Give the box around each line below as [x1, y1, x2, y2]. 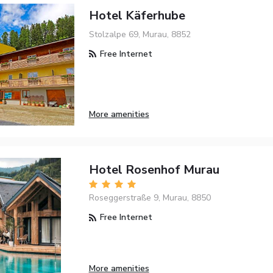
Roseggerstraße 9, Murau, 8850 [88, 192, 211, 204]
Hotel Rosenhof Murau [88, 161, 219, 178]
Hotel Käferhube [88, 7, 185, 24]
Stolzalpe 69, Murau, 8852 [88, 28, 191, 40]
